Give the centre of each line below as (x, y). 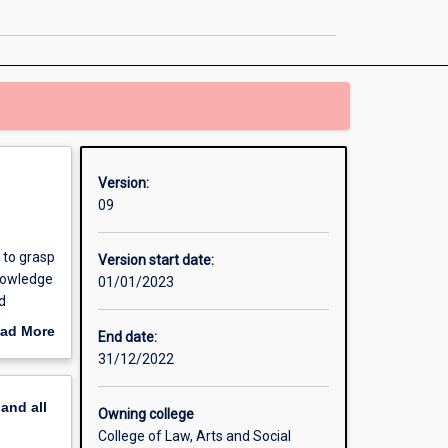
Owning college (145, 414)
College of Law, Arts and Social (194, 436)
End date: (127, 337)
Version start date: (155, 260)
